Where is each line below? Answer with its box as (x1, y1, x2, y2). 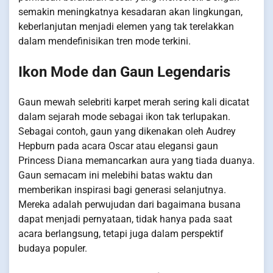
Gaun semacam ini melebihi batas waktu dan (18, 169, 213, 182)
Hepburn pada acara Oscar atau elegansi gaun (18, 140, 218, 152)
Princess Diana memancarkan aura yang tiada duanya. (18, 155, 255, 167)
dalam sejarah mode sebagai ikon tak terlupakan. (18, 111, 230, 123)
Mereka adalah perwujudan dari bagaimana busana (18, 199, 241, 211)
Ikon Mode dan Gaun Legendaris (18, 63, 230, 81)
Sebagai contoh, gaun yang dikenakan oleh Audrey (18, 126, 236, 138)
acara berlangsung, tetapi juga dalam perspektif (18, 228, 224, 240)
